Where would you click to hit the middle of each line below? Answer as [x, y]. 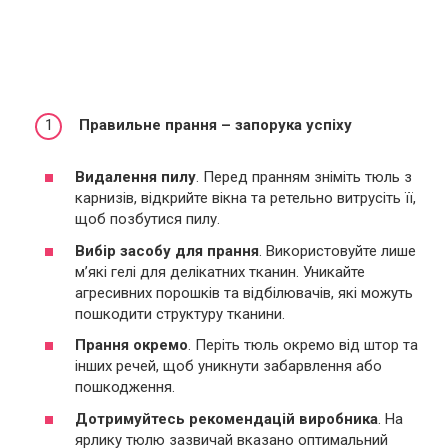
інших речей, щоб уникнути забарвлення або [228, 366]
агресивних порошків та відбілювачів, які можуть [244, 292]
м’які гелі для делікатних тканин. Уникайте [220, 271]
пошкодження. [125, 387]
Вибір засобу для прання [167, 250]
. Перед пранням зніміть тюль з [304, 177]
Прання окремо [131, 345]
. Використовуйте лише [337, 250]
